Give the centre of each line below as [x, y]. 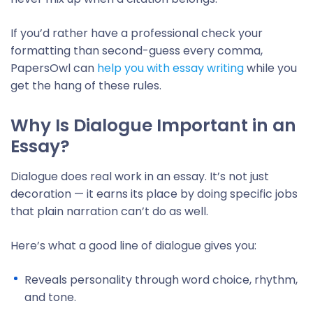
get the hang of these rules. [86, 86]
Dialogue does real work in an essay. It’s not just [140, 176]
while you [270, 68]
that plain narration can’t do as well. [109, 211]
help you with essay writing [170, 68]
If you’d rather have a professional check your [137, 33]
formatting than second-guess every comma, [137, 51]
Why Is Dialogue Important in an [153, 125]
